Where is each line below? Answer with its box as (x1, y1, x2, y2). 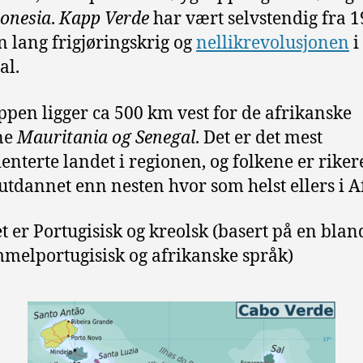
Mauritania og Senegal (17, 126, 195, 149)
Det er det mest (203, 126, 322, 149)
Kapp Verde (59, 8, 149, 31)
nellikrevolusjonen (196, 32, 349, 55)
